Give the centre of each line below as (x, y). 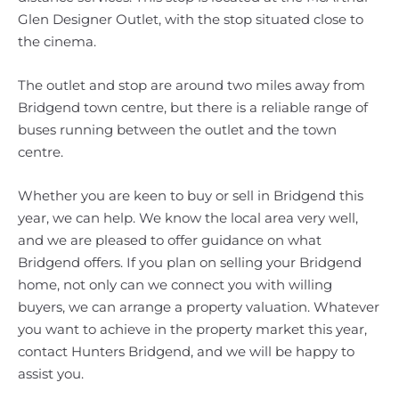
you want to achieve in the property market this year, (192, 329)
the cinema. (57, 41)
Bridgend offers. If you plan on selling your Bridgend (190, 262)
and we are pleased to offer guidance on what (170, 240)
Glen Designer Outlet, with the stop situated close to (191, 19)
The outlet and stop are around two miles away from (191, 85)
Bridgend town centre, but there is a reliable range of (193, 107)
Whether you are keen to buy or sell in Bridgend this (191, 195)
